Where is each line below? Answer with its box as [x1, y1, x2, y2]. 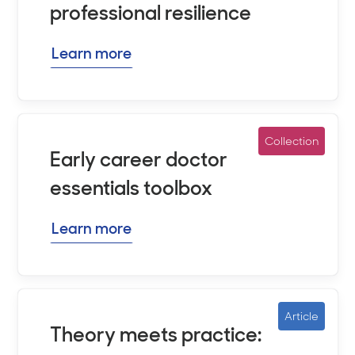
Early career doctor [49, 146, 227, 173]
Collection [264, 133, 319, 148]
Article [284, 308, 319, 323]
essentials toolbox [49, 174, 212, 201]
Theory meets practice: [49, 321, 261, 348]
